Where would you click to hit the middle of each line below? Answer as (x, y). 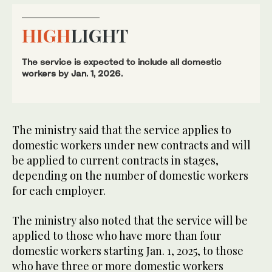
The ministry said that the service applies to (122, 130)
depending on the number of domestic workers (130, 175)
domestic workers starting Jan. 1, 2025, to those (128, 250)
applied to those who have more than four (117, 235)
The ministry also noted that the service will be (130, 220)
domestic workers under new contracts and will (131, 145)
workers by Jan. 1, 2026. (72, 73)
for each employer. (59, 190)
